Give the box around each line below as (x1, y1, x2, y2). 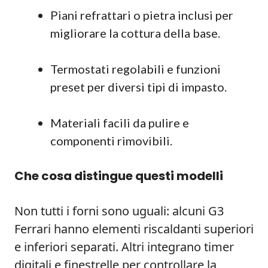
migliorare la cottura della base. (50, 26, 220, 40)
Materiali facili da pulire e (50, 115, 189, 130)
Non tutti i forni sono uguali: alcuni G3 (14, 203, 224, 219)
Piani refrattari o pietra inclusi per (50, 8, 233, 22)
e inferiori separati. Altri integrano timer (14, 239, 234, 255)
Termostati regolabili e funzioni (50, 62, 221, 76)
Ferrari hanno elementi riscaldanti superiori (14, 221, 254, 237)
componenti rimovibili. (50, 133, 172, 148)
